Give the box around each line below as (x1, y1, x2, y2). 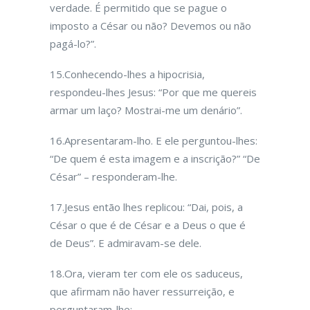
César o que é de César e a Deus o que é (50, 218, 246, 232)
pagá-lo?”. (50, 37, 96, 51)
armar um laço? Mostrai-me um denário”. (50, 103, 242, 117)
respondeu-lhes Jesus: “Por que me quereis (50, 85, 257, 99)
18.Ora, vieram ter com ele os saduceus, (50, 266, 243, 280)
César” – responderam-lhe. (50, 170, 177, 183)
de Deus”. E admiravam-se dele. (50, 236, 201, 250)
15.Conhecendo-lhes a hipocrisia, (50, 67, 205, 81)
